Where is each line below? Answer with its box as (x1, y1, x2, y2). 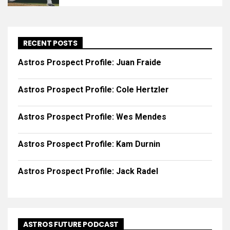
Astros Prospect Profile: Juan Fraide (18, 57, 161, 67)
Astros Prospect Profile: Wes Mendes (18, 112, 166, 122)
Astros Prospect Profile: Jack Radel (18, 166, 158, 176)
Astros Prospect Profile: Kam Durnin (18, 139, 160, 149)
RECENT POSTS (23, 38, 78, 48)
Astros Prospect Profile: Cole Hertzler (18, 85, 169, 94)
